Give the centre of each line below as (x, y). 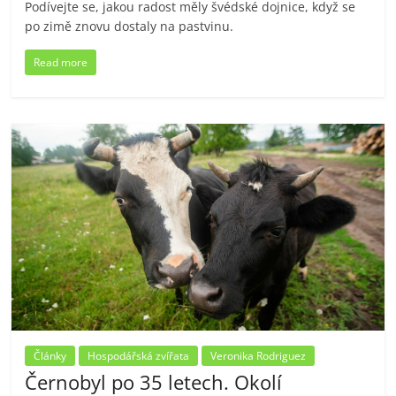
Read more (61, 63)
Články (50, 356)
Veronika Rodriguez (259, 356)
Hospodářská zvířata (139, 356)
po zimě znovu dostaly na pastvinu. (129, 27)
